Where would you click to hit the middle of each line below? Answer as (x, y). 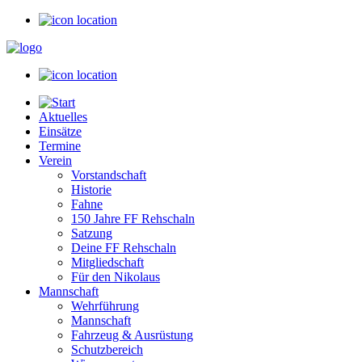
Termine (60, 146)
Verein (55, 160)
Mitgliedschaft (107, 262)
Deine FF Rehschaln (124, 248)
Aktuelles (63, 117)
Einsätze (60, 131)
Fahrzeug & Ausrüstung (132, 335)
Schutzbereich (107, 349)
